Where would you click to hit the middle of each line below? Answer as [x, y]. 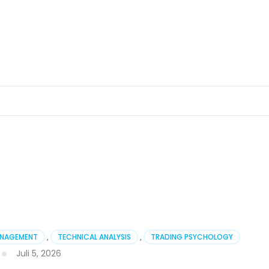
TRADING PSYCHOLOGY [192, 237]
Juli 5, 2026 [39, 253]
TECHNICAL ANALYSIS [94, 237]
